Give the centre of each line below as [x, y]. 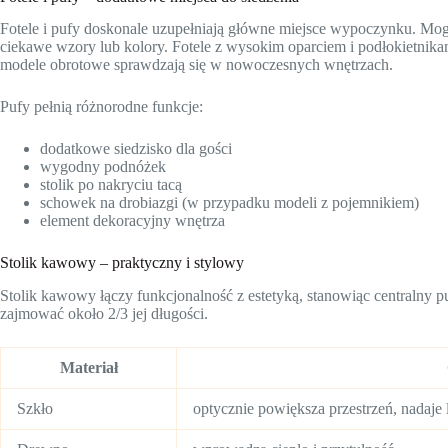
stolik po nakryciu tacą [111, 185]
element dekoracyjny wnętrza [132, 221]
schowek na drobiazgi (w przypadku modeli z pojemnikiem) [229, 203]
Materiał [88, 368]
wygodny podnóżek [103, 167]
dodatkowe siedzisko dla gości [136, 149]
